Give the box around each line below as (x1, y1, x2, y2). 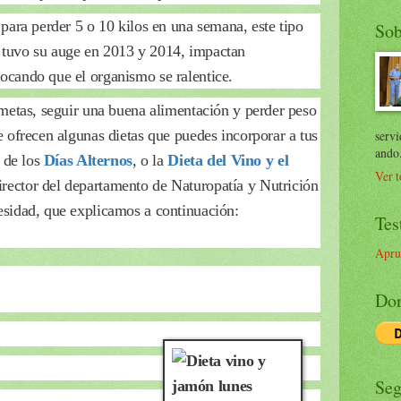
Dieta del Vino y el (167, 150, 289, 169)
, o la (132, 150, 168, 169)
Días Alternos (43, 150, 132, 169)
